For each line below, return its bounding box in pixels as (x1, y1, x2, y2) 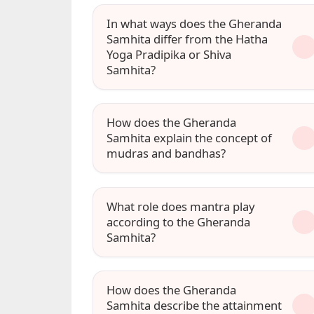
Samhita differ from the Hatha (107, 31, 268, 48)
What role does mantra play (107, 198, 255, 214)
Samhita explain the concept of (107, 130, 273, 146)
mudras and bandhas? (107, 145, 226, 162)
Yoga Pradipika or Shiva (107, 46, 232, 63)
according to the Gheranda (107, 213, 251, 230)
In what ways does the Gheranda (107, 15, 282, 32)
